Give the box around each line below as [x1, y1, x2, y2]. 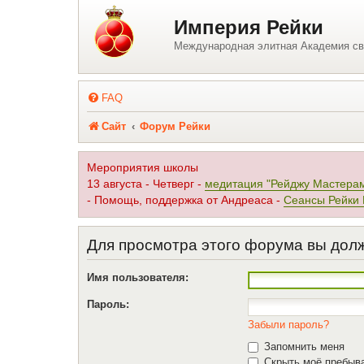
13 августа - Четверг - [87, 178, 205, 190]
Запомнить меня [261, 340, 344, 353]
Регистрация [83, 16, 141, 28]
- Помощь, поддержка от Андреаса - [87, 194, 284, 206]
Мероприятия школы [87, 162, 198, 174]
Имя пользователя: [87, 271, 188, 284]
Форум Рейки [140, 120, 211, 132]
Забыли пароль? [248, 318, 329, 331]
